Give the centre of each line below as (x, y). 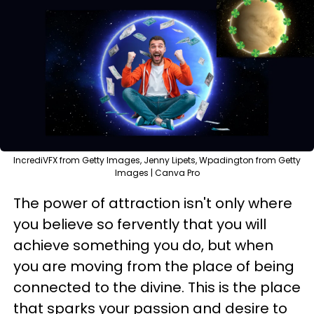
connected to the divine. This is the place (157, 287)
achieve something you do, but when (143, 245)
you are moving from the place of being (154, 266)
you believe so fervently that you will (140, 224)
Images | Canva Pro (157, 172)
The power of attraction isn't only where (153, 203)
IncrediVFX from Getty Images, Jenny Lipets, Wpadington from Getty (157, 160)
